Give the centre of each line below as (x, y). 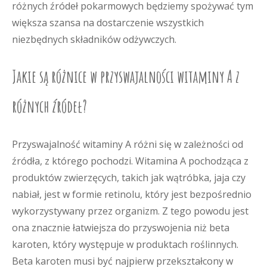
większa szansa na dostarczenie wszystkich (108, 23)
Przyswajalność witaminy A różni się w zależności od (128, 144)
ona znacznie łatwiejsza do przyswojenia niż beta (121, 228)
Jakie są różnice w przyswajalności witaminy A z (126, 77)
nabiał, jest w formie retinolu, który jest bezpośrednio (132, 194)
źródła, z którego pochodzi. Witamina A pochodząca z (130, 161)
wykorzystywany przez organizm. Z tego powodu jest (130, 211)
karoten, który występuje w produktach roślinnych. (125, 244)
